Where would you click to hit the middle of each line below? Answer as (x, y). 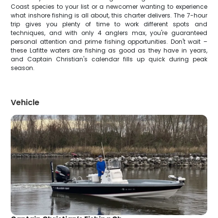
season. (23, 68)
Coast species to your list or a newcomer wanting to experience (109, 7)
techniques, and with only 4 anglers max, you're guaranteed (109, 33)
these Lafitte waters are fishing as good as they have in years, (109, 50)
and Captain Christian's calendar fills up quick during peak (109, 59)
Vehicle (25, 102)
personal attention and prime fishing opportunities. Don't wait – (109, 42)
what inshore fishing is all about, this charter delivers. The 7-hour (109, 15)
